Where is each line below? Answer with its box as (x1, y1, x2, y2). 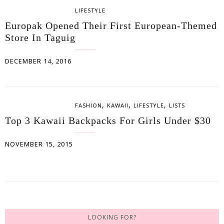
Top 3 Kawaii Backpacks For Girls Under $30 (5, 115, 211, 126)
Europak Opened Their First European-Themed (5, 20, 217, 31)
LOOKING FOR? (87, 213, 136, 221)
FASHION (75, 101, 102, 109)
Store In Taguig (5, 32, 75, 43)
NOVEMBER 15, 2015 (5, 140, 73, 148)
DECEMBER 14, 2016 (5, 57, 71, 65)
